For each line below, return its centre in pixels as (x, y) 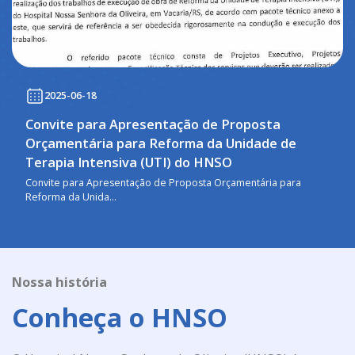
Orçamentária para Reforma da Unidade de (160, 143)
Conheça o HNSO (120, 317)
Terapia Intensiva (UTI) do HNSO (128, 162)
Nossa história (60, 281)
